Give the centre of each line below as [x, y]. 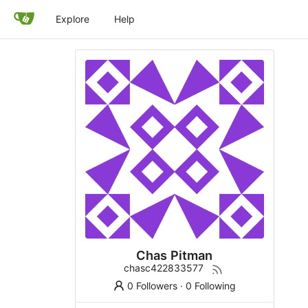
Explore [73, 19]
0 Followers [153, 285]
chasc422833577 [163, 267]
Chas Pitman [174, 255]
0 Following [211, 285]
